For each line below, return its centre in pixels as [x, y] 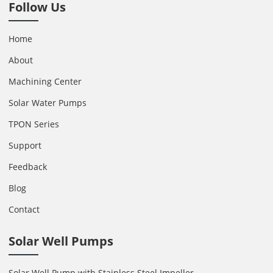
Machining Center [45, 81]
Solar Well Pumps [61, 241]
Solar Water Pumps [48, 102]
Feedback [28, 166]
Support [25, 145]
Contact [24, 209]
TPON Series [34, 124]
